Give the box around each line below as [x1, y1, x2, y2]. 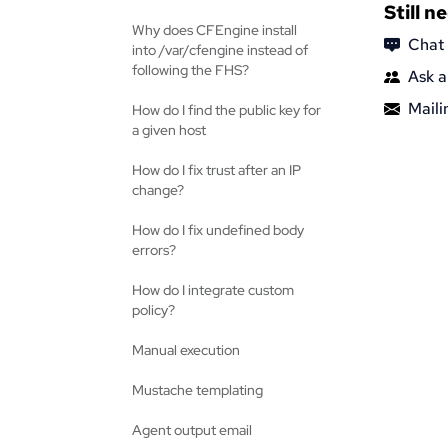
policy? [132, 301, 175, 319]
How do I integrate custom [132, 281, 294, 299]
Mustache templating [132, 381, 263, 399]
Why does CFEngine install [132, 21, 297, 39]
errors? [132, 241, 176, 259]
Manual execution [132, 341, 240, 359]
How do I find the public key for [132, 101, 321, 119]
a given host [132, 121, 206, 139]
